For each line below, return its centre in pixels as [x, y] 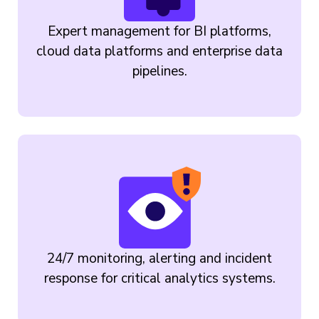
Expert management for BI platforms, [159, 31]
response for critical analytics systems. [159, 278]
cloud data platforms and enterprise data [159, 51]
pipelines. [159, 71]
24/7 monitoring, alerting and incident [159, 258]
